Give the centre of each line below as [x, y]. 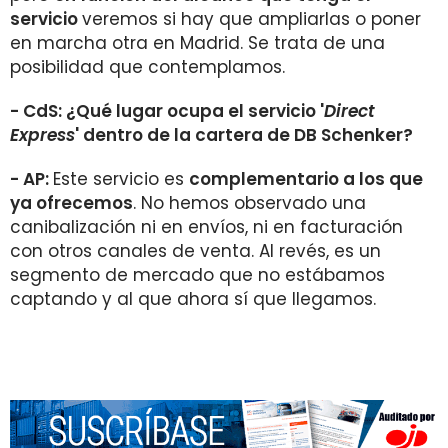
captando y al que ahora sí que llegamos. [193, 299]
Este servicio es [121, 179]
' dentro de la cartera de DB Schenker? [244, 135]
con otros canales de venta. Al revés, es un [195, 251]
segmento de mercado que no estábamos [197, 275]
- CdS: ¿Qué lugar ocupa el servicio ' [167, 111]
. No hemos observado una [249, 203]
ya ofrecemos [71, 203]
